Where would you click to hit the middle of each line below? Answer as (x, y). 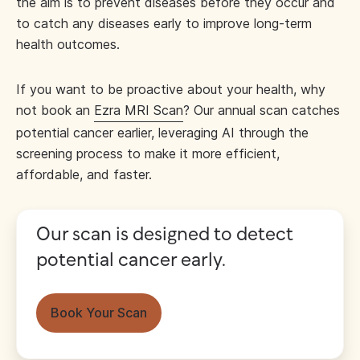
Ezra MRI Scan (139, 110)
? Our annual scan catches (262, 110)
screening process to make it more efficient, (148, 154)
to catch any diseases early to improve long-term (164, 24)
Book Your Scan (98, 313)
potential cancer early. (131, 261)
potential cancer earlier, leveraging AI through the (162, 133)
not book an (55, 110)
